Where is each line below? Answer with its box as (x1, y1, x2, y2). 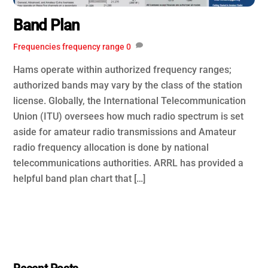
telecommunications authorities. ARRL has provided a (13, 157, 244, 169)
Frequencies (13, 41, 61, 52)
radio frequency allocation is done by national (13, 142, 209, 154)
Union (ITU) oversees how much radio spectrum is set (13, 111, 244, 123)
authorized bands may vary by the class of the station (13, 80, 243, 92)
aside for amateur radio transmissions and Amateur (13, 126, 237, 138)
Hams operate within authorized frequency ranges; (13, 64, 232, 76)
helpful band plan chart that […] (13, 173, 146, 185)
